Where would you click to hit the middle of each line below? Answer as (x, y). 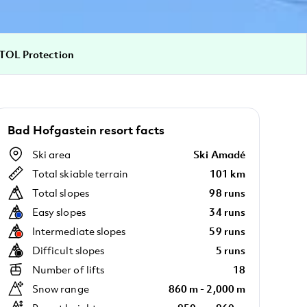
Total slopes (61, 193)
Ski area (52, 154)
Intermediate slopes (79, 231)
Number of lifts (69, 269)
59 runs (227, 231)
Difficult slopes (69, 250)
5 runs (230, 250)
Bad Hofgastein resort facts (86, 130)
